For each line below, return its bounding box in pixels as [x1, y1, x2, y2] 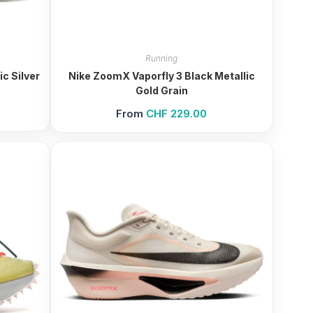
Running [145, 53, 178, 64]
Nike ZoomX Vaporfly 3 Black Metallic [68, 70, 255, 82]
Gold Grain [135, 85, 188, 97]
